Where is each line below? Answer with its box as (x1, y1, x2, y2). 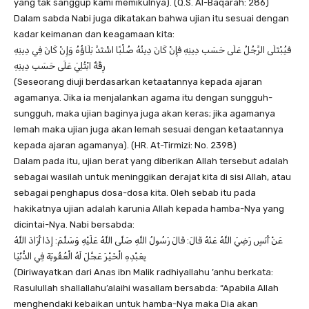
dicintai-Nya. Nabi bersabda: (14, 219, 134, 230)
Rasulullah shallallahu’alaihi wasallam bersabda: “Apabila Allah (14, 283, 279, 294)
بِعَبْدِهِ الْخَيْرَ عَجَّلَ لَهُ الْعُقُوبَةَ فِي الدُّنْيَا (14, 251, 146, 262)
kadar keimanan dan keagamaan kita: (14, 29, 175, 40)
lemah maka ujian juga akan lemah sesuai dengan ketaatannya (14, 124, 283, 135)
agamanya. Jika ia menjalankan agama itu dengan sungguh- (14, 92, 272, 103)
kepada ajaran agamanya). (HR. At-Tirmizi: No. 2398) (14, 140, 237, 151)
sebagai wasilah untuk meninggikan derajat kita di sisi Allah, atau (14, 172, 291, 183)
